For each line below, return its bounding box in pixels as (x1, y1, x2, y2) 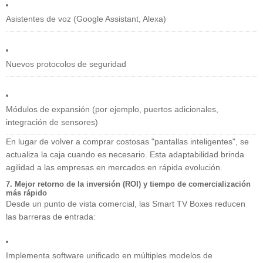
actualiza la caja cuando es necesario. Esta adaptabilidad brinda (6, 150, 244, 160)
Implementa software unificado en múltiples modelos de (6, 251, 213, 261)
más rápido (6, 188, 47, 198)
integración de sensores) (6, 117, 98, 127)
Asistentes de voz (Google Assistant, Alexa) (6, 14, 166, 24)
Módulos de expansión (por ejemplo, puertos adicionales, (6, 104, 218, 114)
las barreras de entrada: (6, 212, 96, 222)
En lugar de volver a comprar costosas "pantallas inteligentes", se (6, 137, 249, 147)
